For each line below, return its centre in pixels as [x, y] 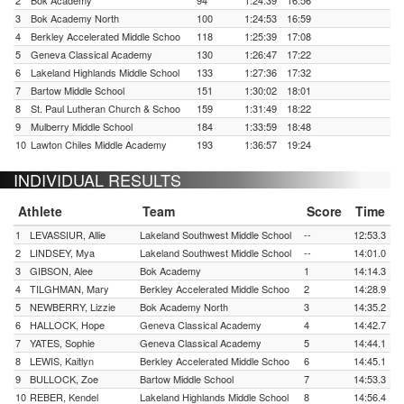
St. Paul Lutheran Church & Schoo [106, 108]
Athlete [40, 211]
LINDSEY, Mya [62, 252]
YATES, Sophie [62, 343]
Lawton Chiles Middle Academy [99, 144]
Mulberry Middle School [82, 126]
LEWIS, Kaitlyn [62, 361]
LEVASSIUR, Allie [68, 234]
